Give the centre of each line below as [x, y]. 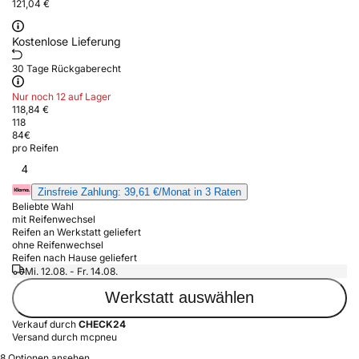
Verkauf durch [45, 324]
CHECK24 [102, 324]
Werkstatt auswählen [179, 298]
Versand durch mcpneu [65, 337]
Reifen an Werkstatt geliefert [77, 232]
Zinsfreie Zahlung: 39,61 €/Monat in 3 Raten [139, 192]
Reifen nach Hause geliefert [75, 257]
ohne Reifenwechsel [58, 244]
